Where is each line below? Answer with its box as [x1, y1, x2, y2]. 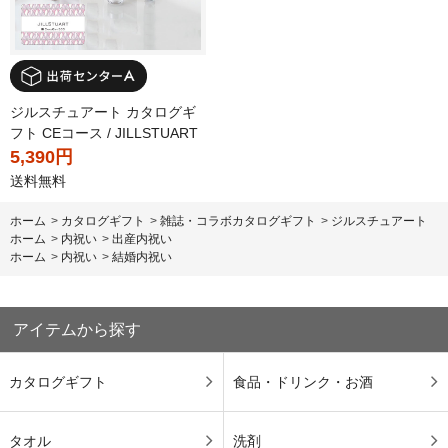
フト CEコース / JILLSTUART [10, 124, 198, 141]
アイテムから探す [13, 320, 142, 338]
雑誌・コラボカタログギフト [160, 213, 316, 228]
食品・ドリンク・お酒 [232, 373, 373, 390]
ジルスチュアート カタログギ [10, 103, 196, 120]
